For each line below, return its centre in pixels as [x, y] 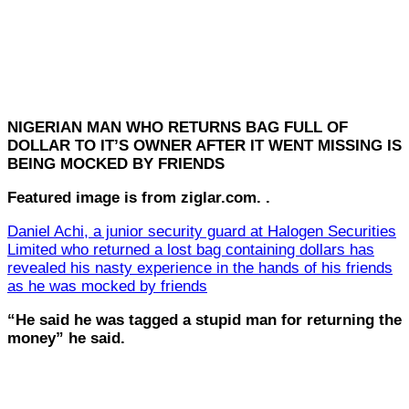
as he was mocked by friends [107, 286]
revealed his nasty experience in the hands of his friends [200, 267]
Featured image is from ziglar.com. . [139, 197]
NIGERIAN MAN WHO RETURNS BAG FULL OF [178, 127]
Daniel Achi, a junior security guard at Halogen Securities [202, 231]
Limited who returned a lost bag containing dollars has [191, 249]
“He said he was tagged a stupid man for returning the [204, 320]
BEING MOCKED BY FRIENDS [116, 163]
